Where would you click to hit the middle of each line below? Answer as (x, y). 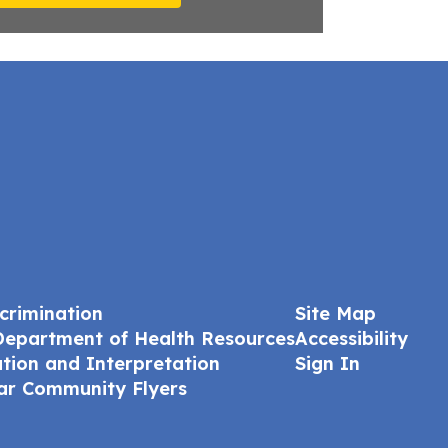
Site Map (335, 313)
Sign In (327, 363)
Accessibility (351, 338)
